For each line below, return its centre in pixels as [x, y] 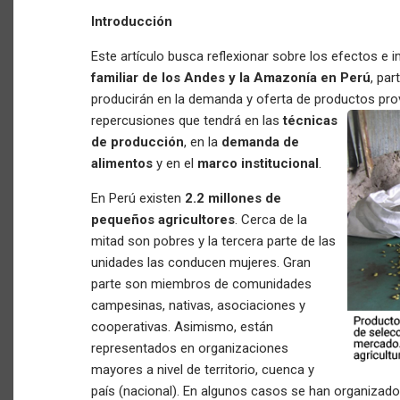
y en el [175, 163]
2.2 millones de [233, 198]
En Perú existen [138, 198]
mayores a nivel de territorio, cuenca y [203, 370]
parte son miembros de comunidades [201, 284]
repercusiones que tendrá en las [187, 121]
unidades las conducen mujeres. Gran [201, 262]
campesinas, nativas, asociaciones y [198, 305]
